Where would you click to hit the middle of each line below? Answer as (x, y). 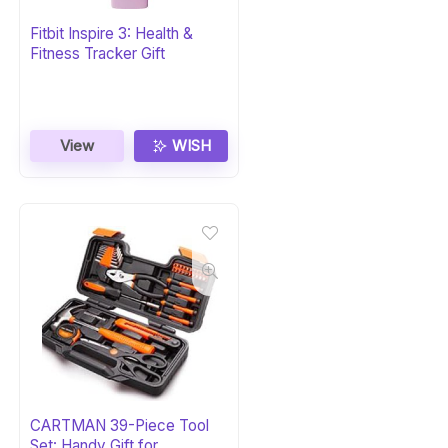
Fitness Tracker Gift (98, 53)
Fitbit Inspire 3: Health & (112, 33)
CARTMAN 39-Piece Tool (120, 425)
